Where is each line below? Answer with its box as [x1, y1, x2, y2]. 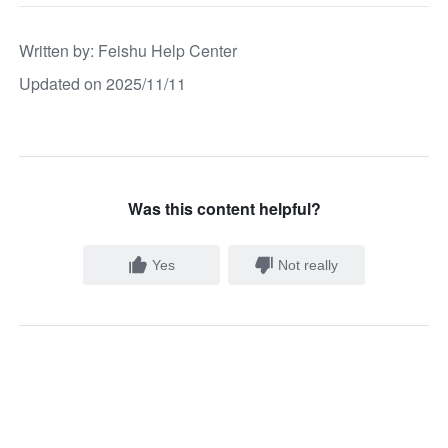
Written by [19, 38, 91, 62]
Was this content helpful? [127, 196, 321, 220]
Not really [278, 256, 339, 273]
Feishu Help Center [98, 38, 238, 62]
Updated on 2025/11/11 [19, 71, 187, 95]
